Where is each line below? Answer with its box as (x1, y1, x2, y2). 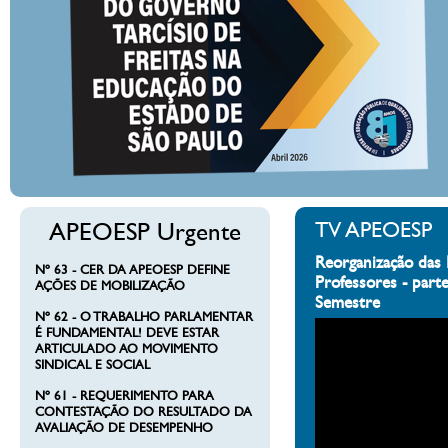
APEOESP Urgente (49, 217, 241, 247)
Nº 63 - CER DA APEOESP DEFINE (35, 262, 230, 278)
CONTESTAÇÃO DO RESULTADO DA (35, 404, 252, 420)
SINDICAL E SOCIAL (35, 357, 150, 373)
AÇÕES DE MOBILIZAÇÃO (35, 278, 185, 294)
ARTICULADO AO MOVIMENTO (35, 341, 218, 357)
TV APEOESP (315, 217, 432, 243)
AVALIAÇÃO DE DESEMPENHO (35, 420, 213, 436)
